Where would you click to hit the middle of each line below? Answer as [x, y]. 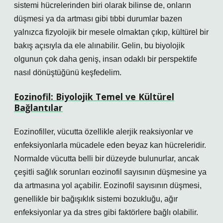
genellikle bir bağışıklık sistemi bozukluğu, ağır [96, 199]
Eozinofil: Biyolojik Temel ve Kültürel [94, 97]
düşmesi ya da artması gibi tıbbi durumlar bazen [98, 19]
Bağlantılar [38, 108]
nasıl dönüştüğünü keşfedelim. [68, 72]
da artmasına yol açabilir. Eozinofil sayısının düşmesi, [108, 185]
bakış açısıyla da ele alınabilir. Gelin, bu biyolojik [99, 46]
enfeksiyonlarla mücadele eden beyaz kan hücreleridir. [110, 145]
